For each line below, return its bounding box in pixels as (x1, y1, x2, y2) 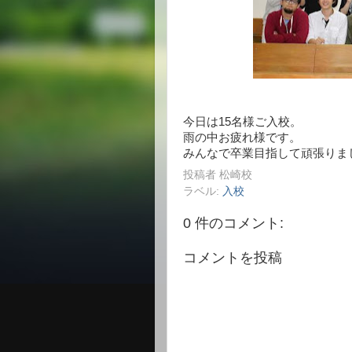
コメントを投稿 (183, 250, 282, 266)
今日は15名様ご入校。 (183, 115, 302, 128)
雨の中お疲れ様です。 (183, 131, 301, 144)
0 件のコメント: (183, 214, 284, 231)
